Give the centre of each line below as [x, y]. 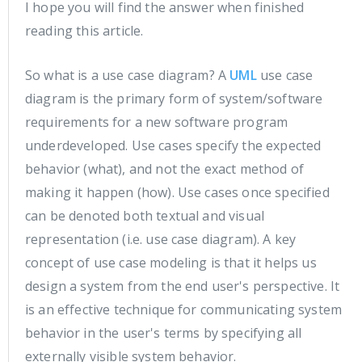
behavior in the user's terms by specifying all [164, 333]
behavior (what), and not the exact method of [165, 169]
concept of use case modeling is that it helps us [171, 263]
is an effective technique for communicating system [184, 310]
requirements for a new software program [157, 122]
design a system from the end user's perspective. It [183, 286]
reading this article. [84, 31]
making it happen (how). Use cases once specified [177, 193]
